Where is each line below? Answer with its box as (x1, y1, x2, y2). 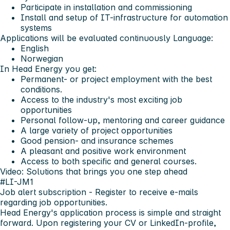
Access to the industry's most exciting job (21, 94, 182, 105)
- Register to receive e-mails (89, 186, 198, 197)
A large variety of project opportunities (21, 125, 172, 136)
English (21, 43, 49, 53)
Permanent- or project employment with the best (21, 73, 212, 84)
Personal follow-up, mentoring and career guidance (21, 114, 225, 125)
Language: (173, 32, 213, 43)
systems (21, 22, 52, 33)
